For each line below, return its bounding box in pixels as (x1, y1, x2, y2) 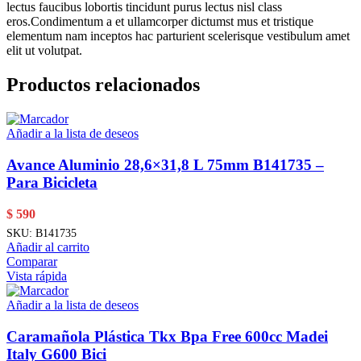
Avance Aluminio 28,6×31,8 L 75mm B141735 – (6, 156, 324, 173)
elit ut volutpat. (6, 44, 82, 58)
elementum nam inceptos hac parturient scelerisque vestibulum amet (6, 29, 350, 44)
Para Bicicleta (6, 173, 98, 191)
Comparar (6, 254, 57, 268)
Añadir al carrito (6, 239, 89, 254)
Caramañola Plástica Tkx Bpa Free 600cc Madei (6, 327, 328, 345)
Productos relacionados (6, 74, 200, 96)
